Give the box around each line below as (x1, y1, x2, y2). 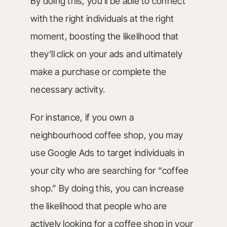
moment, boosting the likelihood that (30, 31, 179, 42)
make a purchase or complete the (30, 66, 167, 77)
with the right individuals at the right (30, 13, 174, 24)
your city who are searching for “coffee (30, 165, 189, 176)
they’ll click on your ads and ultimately (30, 49, 182, 59)
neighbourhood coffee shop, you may (30, 130, 183, 140)
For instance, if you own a (30, 112, 134, 123)
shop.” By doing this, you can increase (30, 183, 184, 194)
